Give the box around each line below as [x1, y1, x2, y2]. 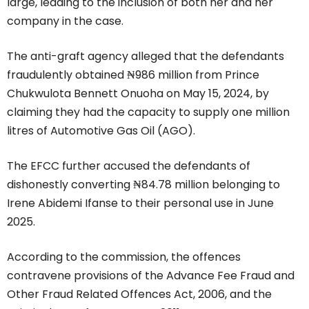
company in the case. [7, 12, 123, 29]
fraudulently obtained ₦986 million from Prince [7, 66, 259, 83]
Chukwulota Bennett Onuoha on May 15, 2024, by [7, 85, 269, 101]
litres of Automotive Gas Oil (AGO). [7, 122, 195, 139]
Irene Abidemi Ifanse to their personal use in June [7, 195, 274, 211]
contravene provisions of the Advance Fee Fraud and [7, 267, 295, 283]
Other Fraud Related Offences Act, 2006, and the [7, 286, 272, 302]
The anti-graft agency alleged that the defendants [7, 48, 284, 64]
